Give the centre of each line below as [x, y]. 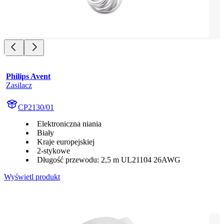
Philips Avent [28, 76]
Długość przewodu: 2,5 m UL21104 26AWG [109, 159]
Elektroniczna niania [69, 123]
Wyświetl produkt [32, 176]
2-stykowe [53, 150]
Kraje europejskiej [66, 141]
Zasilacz [19, 85]
